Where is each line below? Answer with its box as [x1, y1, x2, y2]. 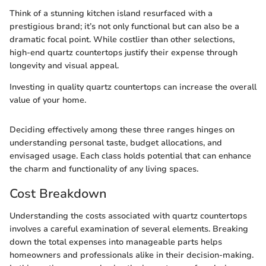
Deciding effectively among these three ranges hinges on [9, 123, 235, 135]
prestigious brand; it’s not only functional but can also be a [9, 20, 239, 32]
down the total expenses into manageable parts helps [9, 236, 222, 248]
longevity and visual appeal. [9, 59, 119, 71]
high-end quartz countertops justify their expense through [9, 46, 237, 58]
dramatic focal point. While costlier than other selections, [9, 33, 235, 45]
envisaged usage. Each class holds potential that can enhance [9, 150, 251, 161]
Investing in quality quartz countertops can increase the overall [9, 81, 256, 93]
